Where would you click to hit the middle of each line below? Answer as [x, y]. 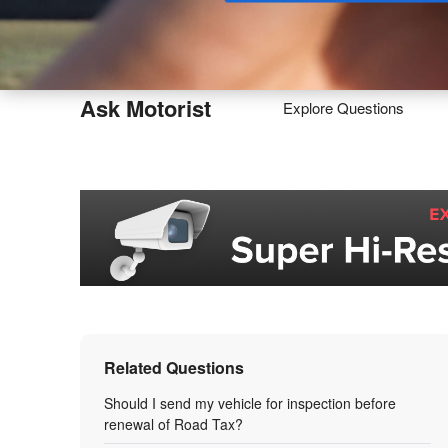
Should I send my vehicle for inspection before [250, 403]
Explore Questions [343, 107]
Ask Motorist [145, 107]
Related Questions [174, 367]
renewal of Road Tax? [173, 424]
